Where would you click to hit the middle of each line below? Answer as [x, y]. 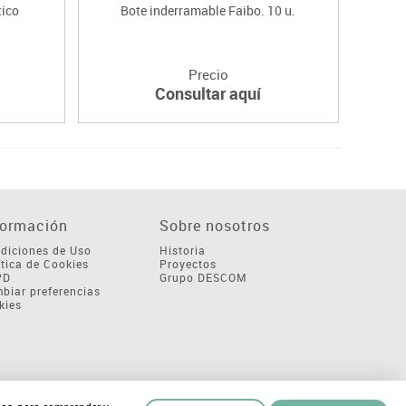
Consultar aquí [208, 93]
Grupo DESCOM [203, 277]
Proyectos [188, 263]
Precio [208, 74]
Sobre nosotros [214, 225]
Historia [182, 250]
